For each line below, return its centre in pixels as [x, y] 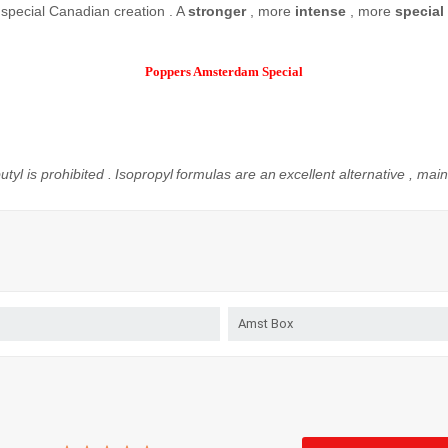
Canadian [79, 10]
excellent [307, 173]
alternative [372, 173]
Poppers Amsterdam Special [224, 71]
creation [137, 10]
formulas [203, 173]
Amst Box [265, 323]
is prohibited [65, 173]
